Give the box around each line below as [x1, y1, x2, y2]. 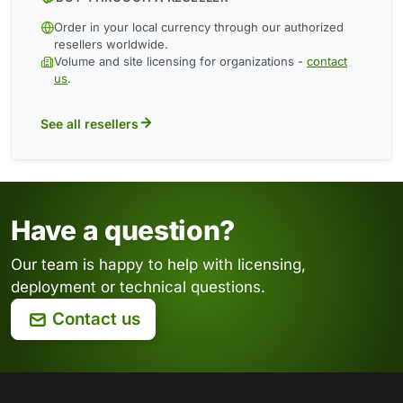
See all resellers [40, 115, 139, 131]
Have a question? [11, 214, 236, 247]
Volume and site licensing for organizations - [54, 54, 307, 69]
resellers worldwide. [54, 37, 168, 52]
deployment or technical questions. [11, 278, 265, 297]
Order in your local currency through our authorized [54, 20, 344, 35]
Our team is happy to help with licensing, [11, 255, 306, 274]
